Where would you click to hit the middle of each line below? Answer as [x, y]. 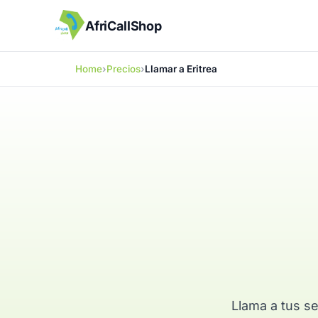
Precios [124, 69]
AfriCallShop [124, 26]
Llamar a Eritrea [181, 69]
